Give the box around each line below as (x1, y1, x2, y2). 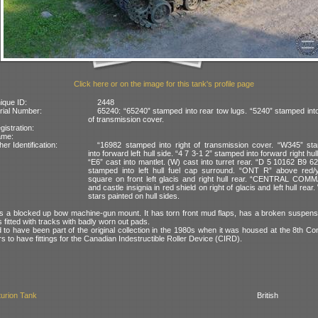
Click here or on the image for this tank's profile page (73, 79, 254, 89)
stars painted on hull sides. (88, 191, 180, 200)
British (257, 291, 279, 300)
